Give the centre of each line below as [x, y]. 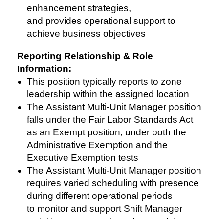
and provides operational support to [101, 21]
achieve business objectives [88, 33]
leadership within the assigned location [109, 94]
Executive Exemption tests [84, 158]
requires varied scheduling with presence [113, 183]
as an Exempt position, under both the [107, 132]
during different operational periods [100, 196]
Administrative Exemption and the [97, 145]
